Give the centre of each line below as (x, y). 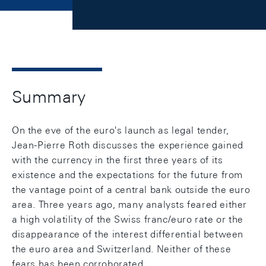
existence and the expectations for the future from (128, 175)
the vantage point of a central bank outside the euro (131, 190)
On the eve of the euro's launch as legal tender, (121, 130)
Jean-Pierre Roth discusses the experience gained (128, 145)
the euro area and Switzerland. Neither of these (122, 249)
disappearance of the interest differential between (128, 234)
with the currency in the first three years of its (118, 160)
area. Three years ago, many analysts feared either (130, 205)
